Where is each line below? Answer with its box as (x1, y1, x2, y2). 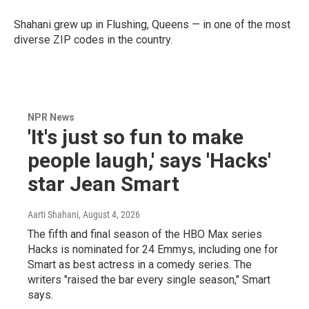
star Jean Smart (28, 172, 179, 196)
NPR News (28, 112, 74, 123)
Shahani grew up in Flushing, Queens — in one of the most (14, 18, 290, 31)
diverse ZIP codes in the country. (14, 33, 172, 46)
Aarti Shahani (28, 209, 79, 220)
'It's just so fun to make (28, 125, 243, 149)
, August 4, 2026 (79, 209, 140, 220)
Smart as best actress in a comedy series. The (28, 258, 252, 271)
